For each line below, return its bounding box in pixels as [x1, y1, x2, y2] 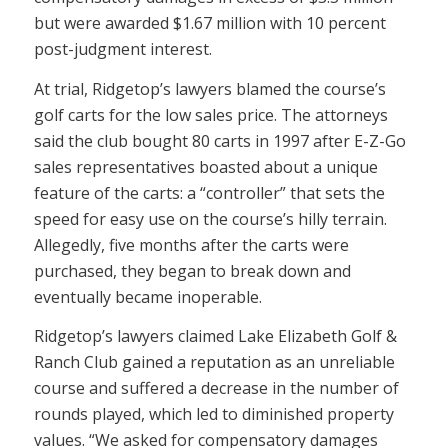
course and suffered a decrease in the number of [33, 377, 399, 400]
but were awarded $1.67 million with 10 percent [33, 11, 386, 34]
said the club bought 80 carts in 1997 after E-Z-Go [33, 129, 406, 152]
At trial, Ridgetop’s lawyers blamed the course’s [33, 77, 386, 100]
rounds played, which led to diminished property [33, 403, 394, 426]
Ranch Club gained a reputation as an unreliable [33, 351, 395, 374]
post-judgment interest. [33, 37, 212, 60]
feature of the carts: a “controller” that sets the [33, 181, 385, 204]
